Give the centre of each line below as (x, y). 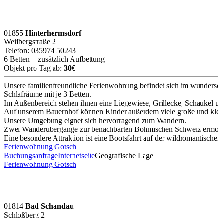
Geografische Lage (124, 155)
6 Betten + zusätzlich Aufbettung (54, 59)
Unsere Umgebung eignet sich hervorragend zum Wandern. (95, 120)
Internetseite (76, 155)
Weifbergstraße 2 (30, 41)
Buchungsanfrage (31, 155)
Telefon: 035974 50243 (40, 50)
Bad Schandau (50, 206)
